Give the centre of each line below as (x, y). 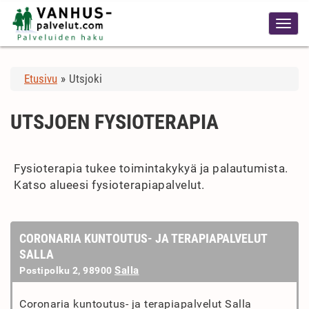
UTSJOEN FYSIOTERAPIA (114, 122)
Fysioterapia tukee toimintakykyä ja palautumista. (151, 168)
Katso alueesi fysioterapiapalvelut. (109, 185)
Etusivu (41, 79)
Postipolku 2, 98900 (67, 270)
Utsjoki (86, 79)
